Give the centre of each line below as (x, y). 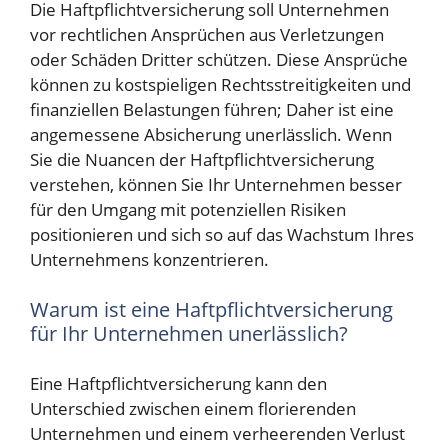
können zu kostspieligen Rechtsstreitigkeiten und (220, 85)
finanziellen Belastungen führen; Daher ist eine (212, 110)
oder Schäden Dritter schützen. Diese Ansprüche (219, 60)
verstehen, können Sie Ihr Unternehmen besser (216, 185)
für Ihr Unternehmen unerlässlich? (189, 333)
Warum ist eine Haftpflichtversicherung (211, 309)
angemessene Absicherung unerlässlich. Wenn (211, 135)
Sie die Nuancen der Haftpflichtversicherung (202, 160)
